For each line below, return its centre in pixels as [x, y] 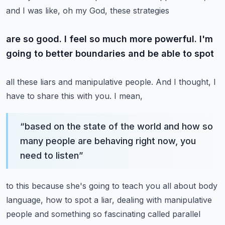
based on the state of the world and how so [119, 126]
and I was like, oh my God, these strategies [88, 11]
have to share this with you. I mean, [74, 96]
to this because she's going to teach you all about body [112, 186]
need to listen [49, 155]
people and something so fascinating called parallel [103, 214]
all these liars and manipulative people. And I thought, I [111, 82]
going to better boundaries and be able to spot [110, 53]
